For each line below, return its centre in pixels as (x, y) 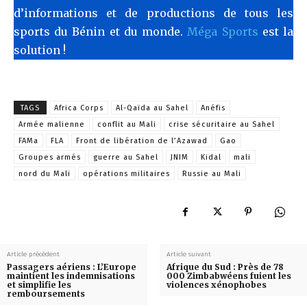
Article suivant (188, 254)
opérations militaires (126, 173)
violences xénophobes (216, 284)
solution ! (40, 50)
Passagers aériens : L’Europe (72, 267)
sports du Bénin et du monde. (101, 31)
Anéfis (213, 108)
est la (276, 31)
